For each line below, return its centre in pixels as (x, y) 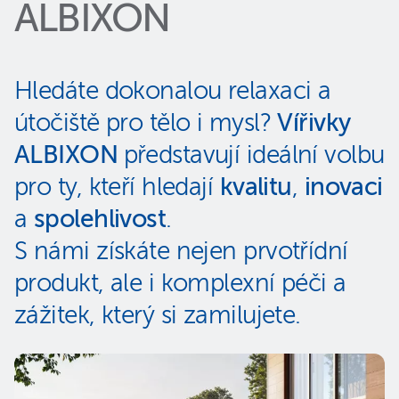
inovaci (343, 188)
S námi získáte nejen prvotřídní (181, 252)
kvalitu (256, 188)
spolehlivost (100, 220)
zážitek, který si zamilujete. (158, 316)
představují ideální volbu (254, 156)
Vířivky (314, 124)
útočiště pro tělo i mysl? (146, 124)
